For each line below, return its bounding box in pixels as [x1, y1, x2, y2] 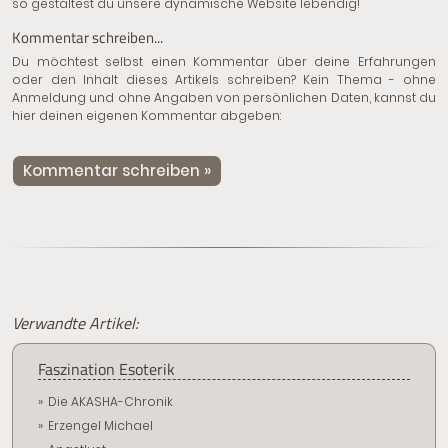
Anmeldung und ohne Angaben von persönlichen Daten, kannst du [12, 89, 436, 107]
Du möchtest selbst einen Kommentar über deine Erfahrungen [12, 53, 436, 71]
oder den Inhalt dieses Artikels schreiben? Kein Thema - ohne [12, 71, 436, 89]
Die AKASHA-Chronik [48, 393, 173, 411]
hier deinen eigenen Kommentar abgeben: [12, 107, 281, 125]
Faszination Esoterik [38, 357, 175, 382]
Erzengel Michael [48, 417, 153, 435]
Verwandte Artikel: [12, 311, 138, 336]
